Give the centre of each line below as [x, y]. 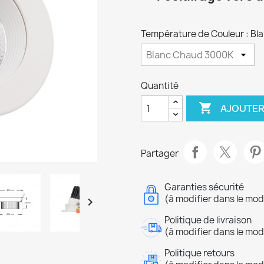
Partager [160, 153]
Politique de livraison [208, 220]
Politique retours [199, 253]
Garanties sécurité [204, 187]
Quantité [160, 86]
